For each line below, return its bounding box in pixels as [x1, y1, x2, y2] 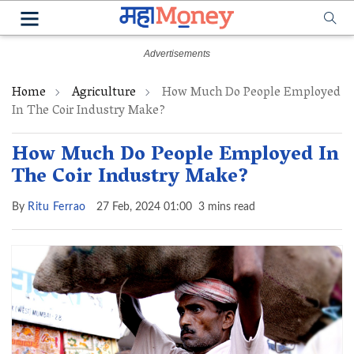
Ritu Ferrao [28, 201, 86, 213]
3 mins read [198, 201, 255, 213]
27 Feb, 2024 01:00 [96, 201, 192, 213]
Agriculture [72, 81, 136, 105]
